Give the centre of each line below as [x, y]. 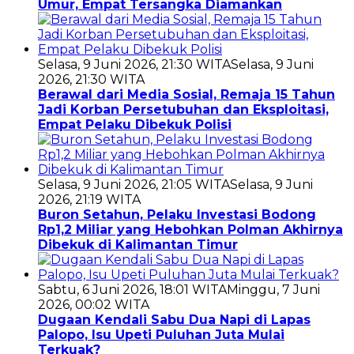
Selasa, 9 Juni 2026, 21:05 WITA [134, 185]
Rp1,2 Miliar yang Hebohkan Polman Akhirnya [190, 230]
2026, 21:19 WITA [89, 200]
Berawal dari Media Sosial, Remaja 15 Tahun [186, 95]
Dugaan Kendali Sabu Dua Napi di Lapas [174, 320]
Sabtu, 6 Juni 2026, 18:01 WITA [132, 290]
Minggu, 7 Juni [273, 290]
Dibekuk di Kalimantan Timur [138, 245]
